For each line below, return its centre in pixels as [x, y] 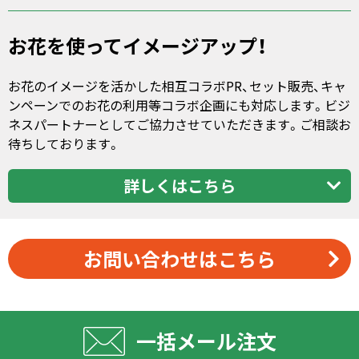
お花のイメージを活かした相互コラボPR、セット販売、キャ [177, 86]
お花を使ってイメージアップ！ [137, 46]
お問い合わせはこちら [179, 258]
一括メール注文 [206, 341]
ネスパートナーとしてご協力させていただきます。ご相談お [179, 124]
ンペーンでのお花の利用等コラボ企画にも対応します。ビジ [179, 105]
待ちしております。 [64, 143]
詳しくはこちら [179, 186]
